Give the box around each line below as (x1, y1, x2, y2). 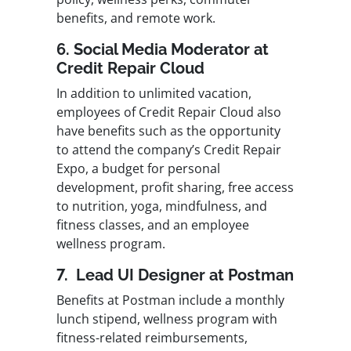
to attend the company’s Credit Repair (56, 141, 281, 159)
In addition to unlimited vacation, (56, 85, 251, 103)
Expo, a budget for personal (56, 160, 220, 178)
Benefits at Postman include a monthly (56, 291, 284, 309)
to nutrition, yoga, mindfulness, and (56, 197, 267, 215)
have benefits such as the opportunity (56, 122, 280, 140)
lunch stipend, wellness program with (56, 310, 277, 328)
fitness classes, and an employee (56, 216, 249, 234)
